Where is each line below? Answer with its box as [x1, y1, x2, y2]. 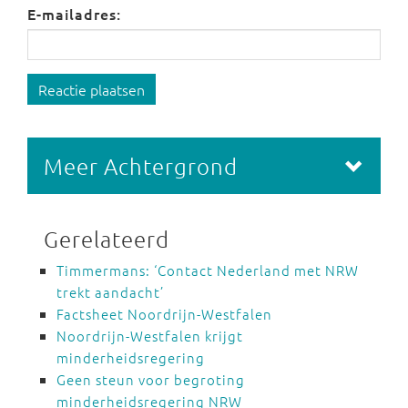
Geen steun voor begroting [56, 369, 245, 389]
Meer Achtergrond [44, 151, 238, 179]
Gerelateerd [44, 224, 169, 252]
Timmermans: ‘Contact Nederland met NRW [56, 260, 359, 280]
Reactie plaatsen [38, 78, 145, 99]
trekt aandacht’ [56, 281, 164, 301]
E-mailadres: [27, 3, 121, 24]
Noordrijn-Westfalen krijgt [56, 325, 243, 345]
